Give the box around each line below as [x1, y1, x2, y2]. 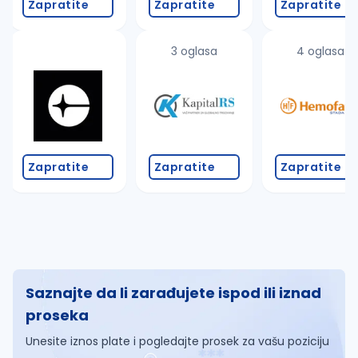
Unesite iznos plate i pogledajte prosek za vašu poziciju [26, 333, 329, 349]
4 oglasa [296, 43, 344, 59]
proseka [26, 305, 89, 325]
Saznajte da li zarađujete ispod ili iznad [26, 283, 321, 303]
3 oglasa [171, 43, 217, 59]
